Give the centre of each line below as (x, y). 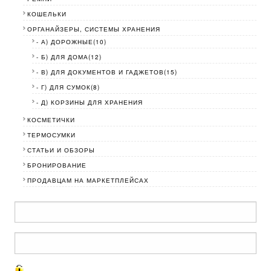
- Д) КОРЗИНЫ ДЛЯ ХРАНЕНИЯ (89, 102)
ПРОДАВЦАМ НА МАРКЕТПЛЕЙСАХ (88, 180)
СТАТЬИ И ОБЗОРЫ (61, 150)
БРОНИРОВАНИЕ (57, 165)
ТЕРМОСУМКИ (52, 135)
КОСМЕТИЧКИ (51, 119)
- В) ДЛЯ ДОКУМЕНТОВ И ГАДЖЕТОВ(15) (106, 72)
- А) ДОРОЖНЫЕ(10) (71, 41)
